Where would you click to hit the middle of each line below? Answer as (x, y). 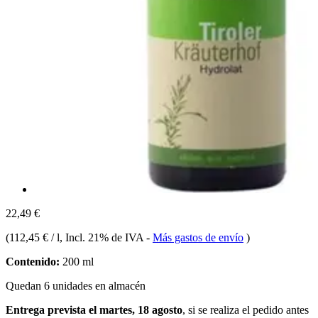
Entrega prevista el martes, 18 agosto (94, 309)
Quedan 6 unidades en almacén (76, 285)
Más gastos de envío (198, 237)
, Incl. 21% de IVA (103, 237)
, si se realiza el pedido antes (246, 309)
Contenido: (33, 261)
